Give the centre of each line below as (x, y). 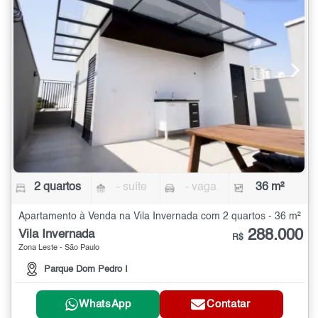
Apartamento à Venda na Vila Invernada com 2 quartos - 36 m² (160, 217)
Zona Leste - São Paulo (59, 248)
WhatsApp (105, 305)
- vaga (201, 188)
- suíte (132, 188)
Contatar (229, 305)
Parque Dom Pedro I (86, 269)
